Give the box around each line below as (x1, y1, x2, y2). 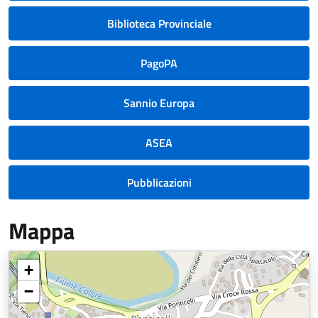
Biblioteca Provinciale (106, 15, 212, 32)
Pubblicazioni (126, 174, 192, 191)
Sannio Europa (124, 94, 194, 111)
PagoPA (141, 55, 177, 72)
